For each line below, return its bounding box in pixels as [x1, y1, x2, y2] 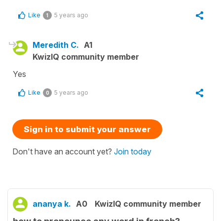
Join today [114, 147, 151, 157]
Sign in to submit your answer [24, 124, 151, 135]
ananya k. [33, 199, 71, 209]
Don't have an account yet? [12, 147, 114, 157]
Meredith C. [33, 40, 79, 50]
